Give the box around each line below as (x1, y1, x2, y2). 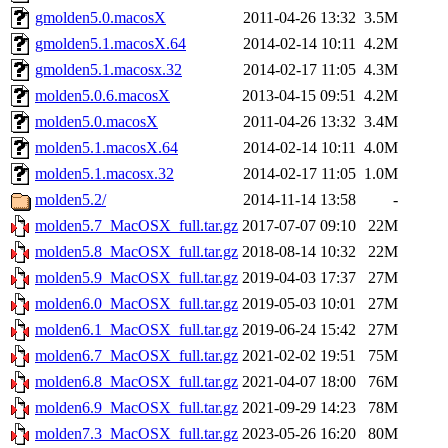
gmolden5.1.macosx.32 (35, 61, 182, 79)
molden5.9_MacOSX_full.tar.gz (35, 269, 238, 287)
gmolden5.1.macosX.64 (35, 35, 186, 53)
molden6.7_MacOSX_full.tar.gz (35, 347, 238, 365)
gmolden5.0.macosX (35, 9, 166, 27)
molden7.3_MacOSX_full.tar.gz (35, 425, 238, 443)
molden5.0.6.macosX (35, 87, 170, 105)
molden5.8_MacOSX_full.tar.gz (35, 243, 238, 261)
